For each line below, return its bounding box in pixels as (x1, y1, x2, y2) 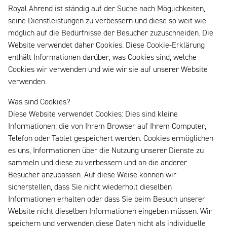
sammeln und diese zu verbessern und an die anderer (8, 159, 187, 168)
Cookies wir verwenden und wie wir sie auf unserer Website (8, 66, 208, 74)
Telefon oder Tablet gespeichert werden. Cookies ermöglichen (8, 135, 213, 143)
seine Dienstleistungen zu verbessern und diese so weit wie (8, 17, 206, 26)
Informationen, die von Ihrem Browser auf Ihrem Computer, (8, 123, 206, 131)
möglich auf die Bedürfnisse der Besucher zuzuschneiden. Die (8, 29, 213, 38)
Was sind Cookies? (8, 98, 70, 107)
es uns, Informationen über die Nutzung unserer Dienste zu (8, 147, 204, 156)
